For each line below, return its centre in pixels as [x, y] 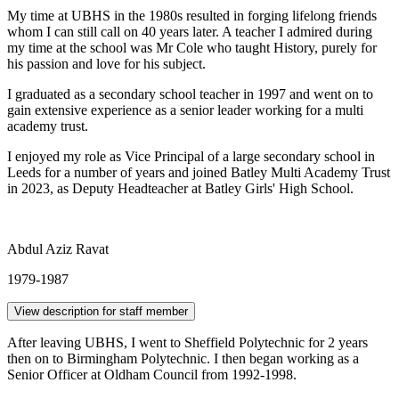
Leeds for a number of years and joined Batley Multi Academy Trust [199, 172]
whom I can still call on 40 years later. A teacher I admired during [190, 31]
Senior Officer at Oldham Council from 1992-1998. [152, 374]
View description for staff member [101, 311]
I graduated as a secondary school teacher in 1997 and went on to [190, 94]
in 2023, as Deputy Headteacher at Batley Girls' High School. [182, 188]
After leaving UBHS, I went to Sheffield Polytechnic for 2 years [187, 342]
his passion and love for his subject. [106, 63]
